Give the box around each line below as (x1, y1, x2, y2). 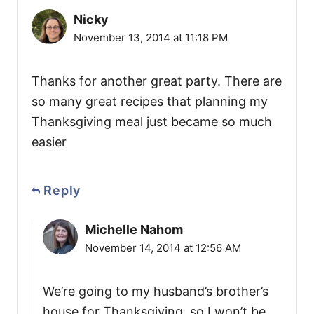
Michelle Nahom (85, 222, 183, 238)
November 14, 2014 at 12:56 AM (85, 241, 241, 255)
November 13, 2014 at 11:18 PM (74, 31, 228, 45)
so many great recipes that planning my (32, 94, 268, 109)
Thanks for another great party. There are (32, 74, 282, 89)
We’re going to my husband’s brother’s (43, 284, 268, 299)
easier (32, 135, 67, 150)
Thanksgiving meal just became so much (32, 114, 272, 130)
